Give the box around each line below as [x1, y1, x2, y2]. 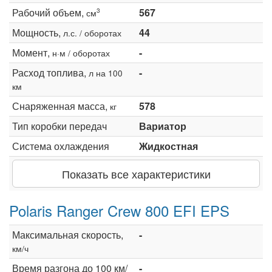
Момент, [12, 45, 52, 59]
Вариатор [139, 118, 186, 133]
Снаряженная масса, [12, 98, 110, 113]
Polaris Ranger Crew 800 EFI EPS [9, 199, 229, 221]
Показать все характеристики [61, 165, 211, 182]
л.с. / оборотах [63, 26, 121, 39]
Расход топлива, [12, 65, 89, 80]
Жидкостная [139, 138, 198, 153]
